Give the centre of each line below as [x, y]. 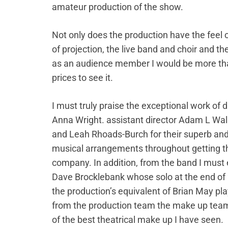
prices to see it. [82, 78]
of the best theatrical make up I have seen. [138, 220]
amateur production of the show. [118, 7]
